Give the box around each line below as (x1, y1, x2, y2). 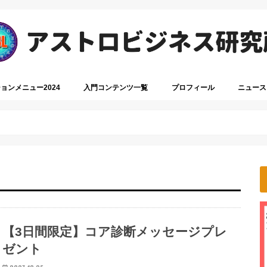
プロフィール (171, 83, 215, 92)
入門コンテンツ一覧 (83, 83, 148, 92)
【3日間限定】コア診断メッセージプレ (2, 225, 228, 239)
